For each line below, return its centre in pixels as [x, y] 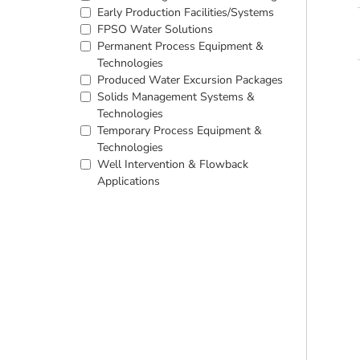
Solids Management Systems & [176, 97]
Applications [129, 181]
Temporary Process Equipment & [180, 131]
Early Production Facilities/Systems [186, 12]
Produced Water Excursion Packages [190, 80]
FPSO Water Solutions [155, 29]
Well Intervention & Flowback [173, 164]
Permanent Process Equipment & [180, 46]
